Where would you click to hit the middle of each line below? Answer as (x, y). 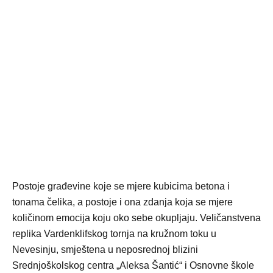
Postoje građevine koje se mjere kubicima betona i (121, 186)
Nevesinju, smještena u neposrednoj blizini (105, 249)
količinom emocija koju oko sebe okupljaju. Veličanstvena (136, 218)
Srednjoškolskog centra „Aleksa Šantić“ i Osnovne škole (133, 265)
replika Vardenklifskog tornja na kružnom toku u (114, 233)
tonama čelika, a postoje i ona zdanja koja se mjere (122, 202)
